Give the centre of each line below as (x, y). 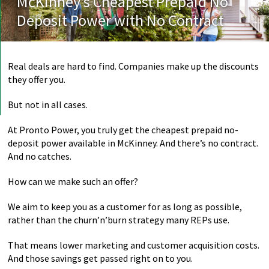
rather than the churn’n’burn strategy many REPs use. (119, 220)
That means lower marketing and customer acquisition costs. (134, 245)
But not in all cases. (48, 104)
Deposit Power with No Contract (121, 20)
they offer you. (37, 79)
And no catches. (40, 156)
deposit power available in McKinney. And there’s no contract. (133, 143)
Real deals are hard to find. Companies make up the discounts (134, 66)
